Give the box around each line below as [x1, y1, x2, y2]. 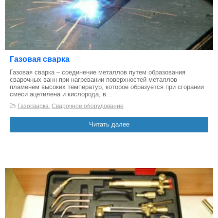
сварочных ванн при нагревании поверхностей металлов [10, 76, 177, 84]
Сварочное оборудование [52, 103, 124, 110]
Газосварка [18, 103, 49, 110]
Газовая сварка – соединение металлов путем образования [10, 69, 185, 76]
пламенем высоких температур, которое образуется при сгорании [10, 83, 204, 91]
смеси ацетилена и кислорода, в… [10, 91, 112, 98]
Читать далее [89, 121, 129, 128]
